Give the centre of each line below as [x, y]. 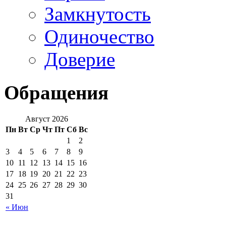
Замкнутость [98, 14]
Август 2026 [47, 119]
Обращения [56, 92]
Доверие [80, 59]
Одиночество [99, 36]
